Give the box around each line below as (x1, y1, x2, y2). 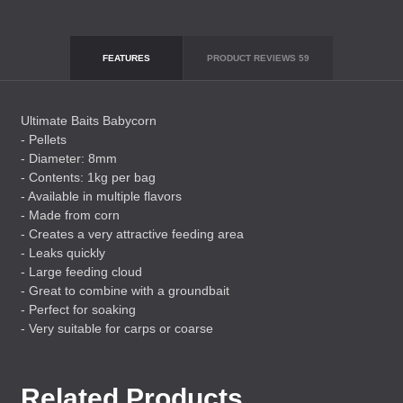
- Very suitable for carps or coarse (21, 321, 213, 336)
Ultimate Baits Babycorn (21, 113, 157, 128)
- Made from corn (21, 208, 120, 222)
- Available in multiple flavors (21, 189, 182, 203)
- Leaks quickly (21, 246, 105, 260)
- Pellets (21, 132, 67, 147)
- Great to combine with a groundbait (21, 283, 229, 298)
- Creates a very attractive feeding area (21, 227, 244, 241)
